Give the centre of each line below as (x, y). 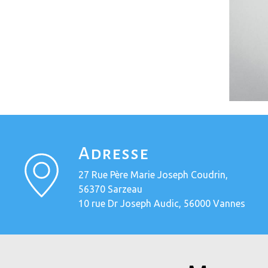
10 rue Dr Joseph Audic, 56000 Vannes (162, 203)
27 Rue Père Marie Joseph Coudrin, (153, 174)
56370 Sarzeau (110, 189)
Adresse (113, 153)
